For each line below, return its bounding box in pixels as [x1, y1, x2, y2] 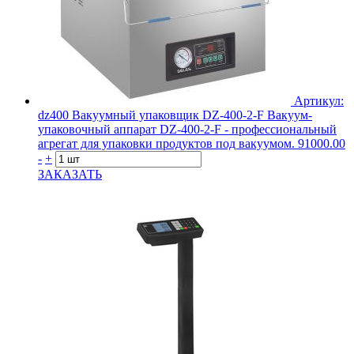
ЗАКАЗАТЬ [38, 167, 102, 181]
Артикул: [294, 93, 344, 107]
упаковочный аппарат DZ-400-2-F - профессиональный [38, 122, 337, 136]
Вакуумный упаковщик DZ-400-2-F [72, 107, 264, 122]
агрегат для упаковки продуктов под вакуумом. [38, 136, 295, 150]
